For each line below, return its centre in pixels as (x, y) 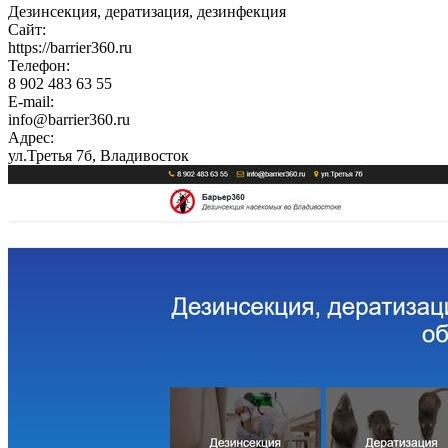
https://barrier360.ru (70, 47)
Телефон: (39, 65)
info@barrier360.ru (69, 119)
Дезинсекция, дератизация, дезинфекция (147, 11)
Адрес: (31, 137)
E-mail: (31, 101)
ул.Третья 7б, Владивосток (98, 155)
